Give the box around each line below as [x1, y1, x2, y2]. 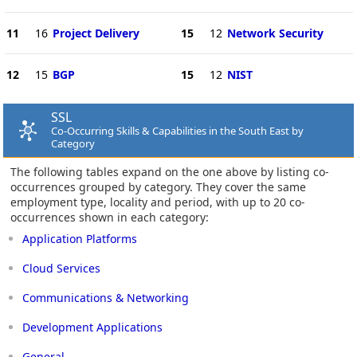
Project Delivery [52, 25, 139, 41]
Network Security [226, 25, 324, 41]
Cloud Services [22, 260, 100, 276]
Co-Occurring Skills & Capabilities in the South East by [51, 123, 304, 138]
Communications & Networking [22, 289, 189, 305]
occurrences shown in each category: [10, 209, 209, 225]
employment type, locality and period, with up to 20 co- [10, 194, 305, 210]
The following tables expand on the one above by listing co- [10, 163, 329, 179]
